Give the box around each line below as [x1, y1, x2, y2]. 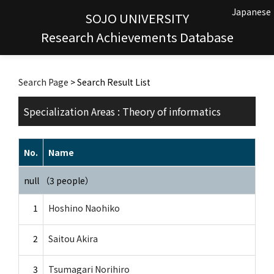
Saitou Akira [48, 232, 98, 245]
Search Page [18, 76, 68, 88]
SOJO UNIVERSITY [85, 9, 189, 27]
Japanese [232, 6, 271, 18]
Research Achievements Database [40, 28, 234, 46]
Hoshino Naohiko [48, 202, 120, 214]
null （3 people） [24, 174, 94, 187]
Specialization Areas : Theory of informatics [23, 104, 221, 119]
